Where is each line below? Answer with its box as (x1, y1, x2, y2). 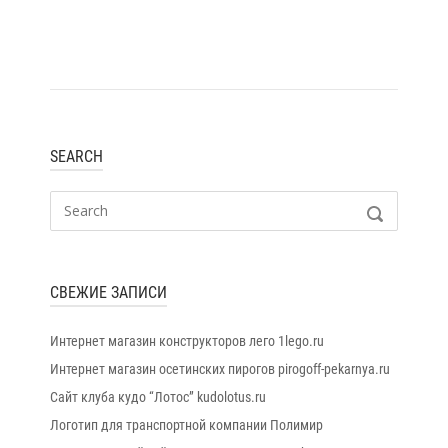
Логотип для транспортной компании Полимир (50, 417, 323, 433)
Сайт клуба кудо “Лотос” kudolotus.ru (50, 389, 266, 405)
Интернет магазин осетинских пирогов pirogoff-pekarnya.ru (50, 361, 390, 377)
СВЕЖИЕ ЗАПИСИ (50, 283, 167, 302)
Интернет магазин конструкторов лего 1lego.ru (50, 333, 324, 349)
